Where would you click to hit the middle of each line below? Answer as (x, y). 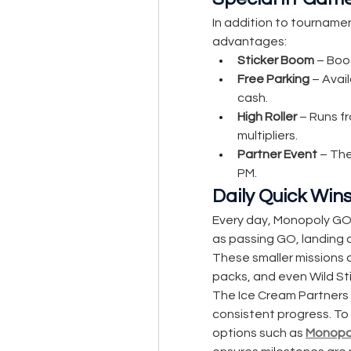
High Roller (267, 117)
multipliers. (268, 136)
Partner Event (277, 154)
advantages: (250, 42)
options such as (259, 333)
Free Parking (273, 79)
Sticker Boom (276, 60)
